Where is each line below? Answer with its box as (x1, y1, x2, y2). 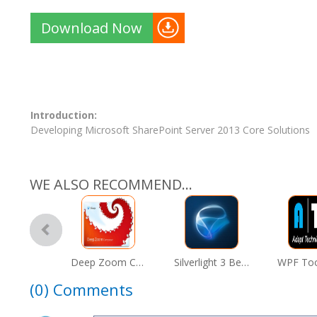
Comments (53, 279, 133, 300)
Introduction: (30, 108, 97, 122)
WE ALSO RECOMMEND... (30, 175, 192, 194)
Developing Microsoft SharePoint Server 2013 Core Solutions (30, 123, 310, 137)
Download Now (41, 18, 142, 38)
